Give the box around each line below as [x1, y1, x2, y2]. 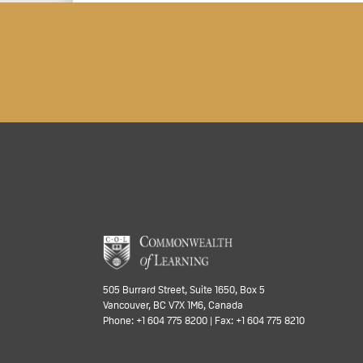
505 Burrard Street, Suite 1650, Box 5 [103, 284, 265, 297]
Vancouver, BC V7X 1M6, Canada [103, 299, 243, 312]
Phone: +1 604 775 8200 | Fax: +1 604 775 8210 [103, 314, 305, 327]
